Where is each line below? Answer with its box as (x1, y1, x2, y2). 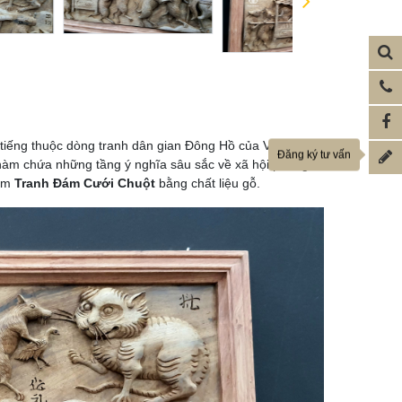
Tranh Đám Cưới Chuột (11, 176, 159, 191)
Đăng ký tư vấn (277, 147, 351, 161)
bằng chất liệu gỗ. (159, 176, 260, 191)
